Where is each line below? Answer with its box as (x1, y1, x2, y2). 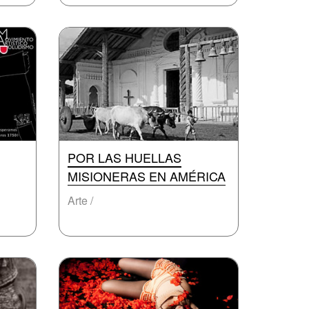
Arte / (68, 192, 93, 208)
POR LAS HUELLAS (68, 148, 181, 166)
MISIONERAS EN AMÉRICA (68, 167, 226, 185)
